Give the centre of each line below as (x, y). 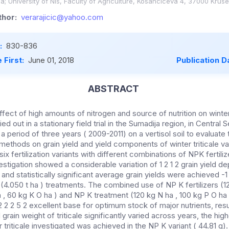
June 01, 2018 (51, 60)
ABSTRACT (113, 89)
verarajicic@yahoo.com (62, 17)
